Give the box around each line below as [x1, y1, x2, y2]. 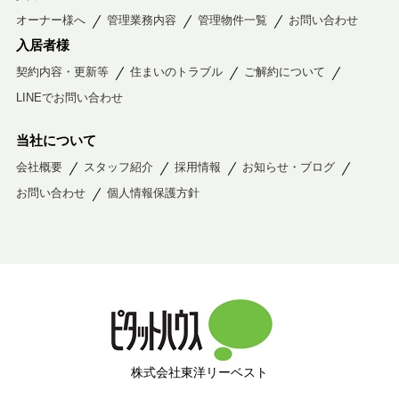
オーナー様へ [15, 12, 85, 27]
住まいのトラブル [129, 64, 223, 78]
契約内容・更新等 [15, 64, 109, 78]
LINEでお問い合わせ [15, 90, 123, 104]
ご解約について [243, 64, 325, 78]
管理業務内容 [106, 12, 176, 27]
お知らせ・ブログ [241, 159, 335, 174]
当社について [15, 132, 96, 148]
